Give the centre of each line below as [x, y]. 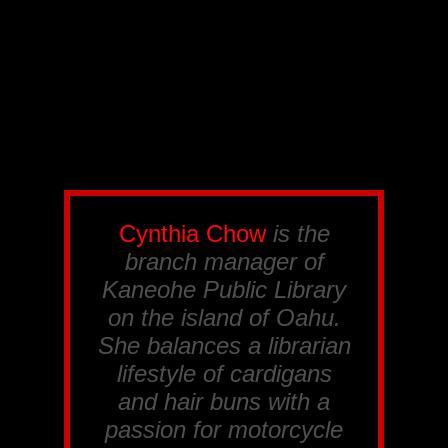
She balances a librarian [224, 345]
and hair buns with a [224, 401]
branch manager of [224, 261]
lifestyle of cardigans [224, 373]
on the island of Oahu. [224, 317]
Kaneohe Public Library [224, 289]
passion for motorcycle [224, 429]
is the [297, 233]
